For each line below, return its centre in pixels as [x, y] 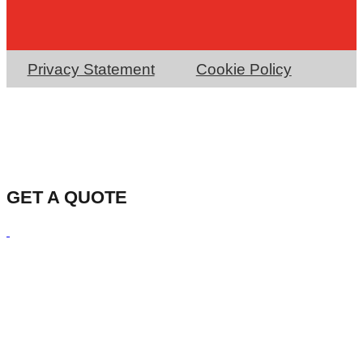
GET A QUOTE [67, 197]
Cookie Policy [243, 69]
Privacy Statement [91, 69]
